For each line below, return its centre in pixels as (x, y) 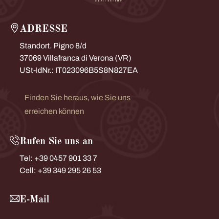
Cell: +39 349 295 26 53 (60, 171)
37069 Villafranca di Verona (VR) (76, 58)
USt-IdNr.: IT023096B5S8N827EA (79, 70)
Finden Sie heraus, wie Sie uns (77, 98)
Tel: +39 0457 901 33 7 (58, 158)
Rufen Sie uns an (56, 142)
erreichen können (54, 111)
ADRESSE (44, 30)
